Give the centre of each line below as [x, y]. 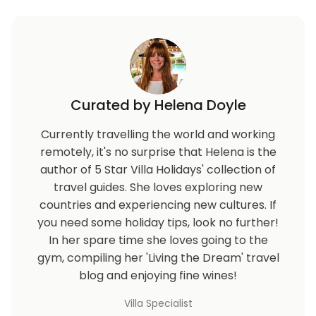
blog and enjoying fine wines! [158, 275]
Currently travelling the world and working [158, 134]
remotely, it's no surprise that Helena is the [158, 152]
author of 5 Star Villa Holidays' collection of [158, 170]
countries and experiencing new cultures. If [158, 205]
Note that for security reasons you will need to [139, 35]
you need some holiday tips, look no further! [158, 223]
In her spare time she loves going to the [158, 240]
